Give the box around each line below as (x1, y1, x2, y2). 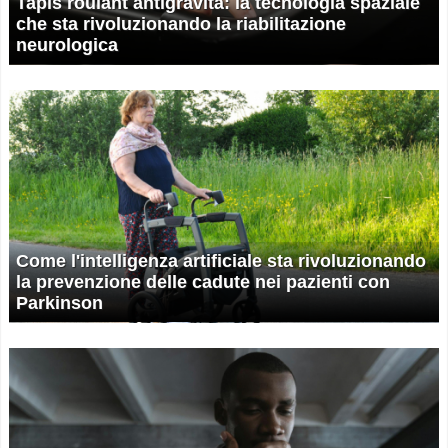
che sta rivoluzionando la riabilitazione (16, 14, 346, 35)
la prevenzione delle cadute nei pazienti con (16, 271, 390, 292)
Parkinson (16, 292, 103, 313)
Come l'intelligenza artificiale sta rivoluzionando (16, 250, 426, 271)
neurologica (16, 35, 118, 56)
